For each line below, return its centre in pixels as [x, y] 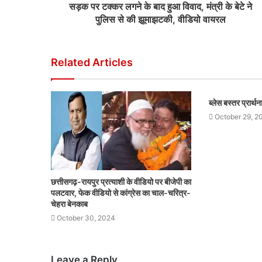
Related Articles [92, 62]
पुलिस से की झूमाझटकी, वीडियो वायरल [161, 19]
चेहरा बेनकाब [69, 204]
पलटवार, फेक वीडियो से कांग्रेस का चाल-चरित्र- [121, 193]
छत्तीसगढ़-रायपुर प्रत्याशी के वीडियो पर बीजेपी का [121, 182]
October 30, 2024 [86, 218]
